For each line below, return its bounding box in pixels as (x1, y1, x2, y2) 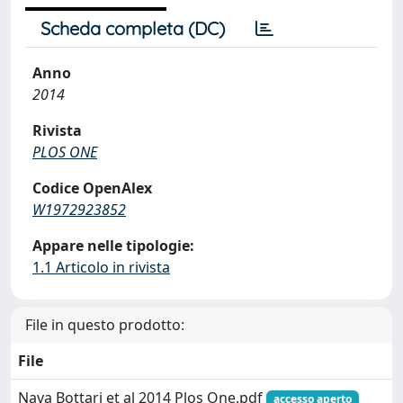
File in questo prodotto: (25, 315, 184, 335)
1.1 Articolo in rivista (32, 257, 170, 277)
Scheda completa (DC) (40, 17, 225, 40)
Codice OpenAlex (32, 178, 152, 198)
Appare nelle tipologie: (32, 236, 194, 255)
